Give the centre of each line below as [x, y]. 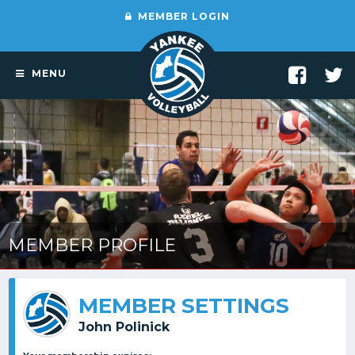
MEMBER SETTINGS [184, 305]
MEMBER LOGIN [182, 16]
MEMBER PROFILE [92, 245]
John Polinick [124, 326]
